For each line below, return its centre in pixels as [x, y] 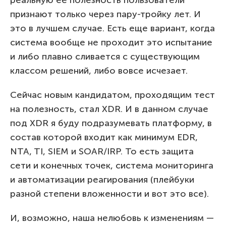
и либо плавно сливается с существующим [105, 56]
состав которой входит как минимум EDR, [104, 137]
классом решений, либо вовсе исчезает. [99, 70]
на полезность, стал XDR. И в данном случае [109, 109]
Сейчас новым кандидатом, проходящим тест [112, 95]
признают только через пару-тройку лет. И [105, 14]
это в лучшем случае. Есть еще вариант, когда [112, 28]
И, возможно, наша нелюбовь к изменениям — [112, 218]
